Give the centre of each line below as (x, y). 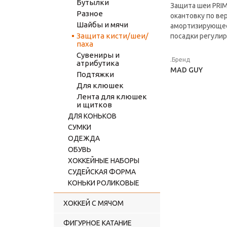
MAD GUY (186, 70)
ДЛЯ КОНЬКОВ (92, 116)
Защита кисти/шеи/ (112, 36)
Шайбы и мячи (102, 25)
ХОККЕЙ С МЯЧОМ (93, 203)
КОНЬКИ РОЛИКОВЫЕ (104, 183)
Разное (90, 13)
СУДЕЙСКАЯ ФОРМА (102, 172)
